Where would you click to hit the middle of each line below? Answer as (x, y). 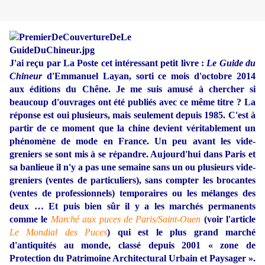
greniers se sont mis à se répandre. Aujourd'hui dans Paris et (132, 154)
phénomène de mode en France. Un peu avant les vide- (132, 141)
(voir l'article (230, 219)
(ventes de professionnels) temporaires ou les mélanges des (132, 193)
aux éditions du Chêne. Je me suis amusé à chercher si (132, 89)
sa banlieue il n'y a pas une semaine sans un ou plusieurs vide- (132, 167)
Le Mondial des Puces (59, 232)
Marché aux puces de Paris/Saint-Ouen (126, 219)
